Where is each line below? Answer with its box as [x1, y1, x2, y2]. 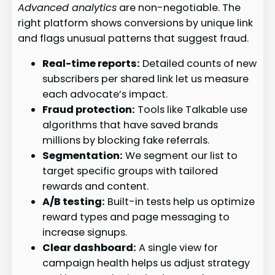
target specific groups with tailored [42, 163, 219, 178]
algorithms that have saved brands [42, 117, 219, 132]
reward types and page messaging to [42, 209, 230, 224]
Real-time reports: [42, 56, 141, 71]
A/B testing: [42, 194, 106, 209]
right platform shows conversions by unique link [18, 15, 254, 30]
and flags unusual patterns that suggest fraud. [18, 31, 249, 45]
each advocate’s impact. [42, 87, 168, 101]
